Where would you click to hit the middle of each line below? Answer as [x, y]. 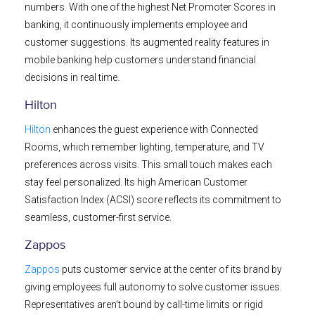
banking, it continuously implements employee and [136, 25]
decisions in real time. [72, 78]
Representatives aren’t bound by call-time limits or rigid [144, 305]
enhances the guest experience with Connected [154, 130]
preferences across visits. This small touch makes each [148, 165]
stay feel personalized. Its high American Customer [136, 182]
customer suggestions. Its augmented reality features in [147, 43]
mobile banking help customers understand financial [140, 60]
